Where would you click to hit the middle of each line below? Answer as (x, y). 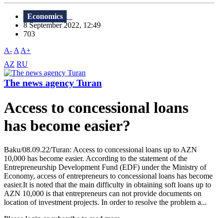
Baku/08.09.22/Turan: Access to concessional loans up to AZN (100, 149)
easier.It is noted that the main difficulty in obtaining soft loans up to (108, 184)
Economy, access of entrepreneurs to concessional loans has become (108, 176)
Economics (45, 17)
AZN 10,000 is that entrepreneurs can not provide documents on (103, 193)
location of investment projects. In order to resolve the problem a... (105, 202)
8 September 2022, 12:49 (65, 25)
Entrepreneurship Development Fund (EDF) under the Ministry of (105, 167)
